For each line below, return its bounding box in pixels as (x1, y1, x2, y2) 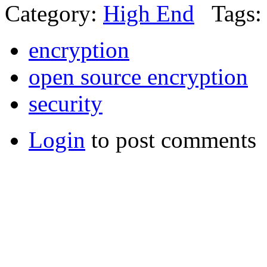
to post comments (85, 127, 256, 153)
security (29, 91, 103, 117)
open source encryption (29, 64, 248, 90)
